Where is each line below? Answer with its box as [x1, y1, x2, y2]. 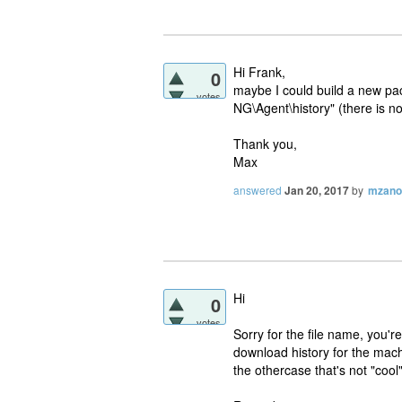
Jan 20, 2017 [284, 182, 349, 199]
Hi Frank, [233, 62, 285, 81]
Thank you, [233, 134, 297, 153]
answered [233, 182, 282, 198]
